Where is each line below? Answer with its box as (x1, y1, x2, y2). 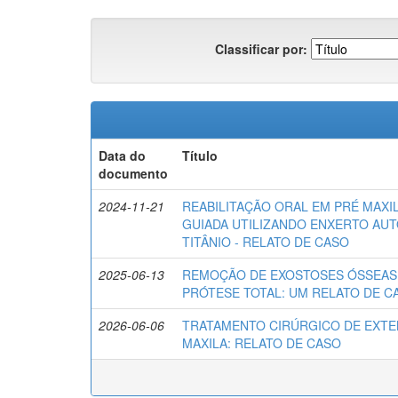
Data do (99, 147, 146, 165)
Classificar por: (215, 39, 307, 58)
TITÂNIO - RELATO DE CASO (182, 233, 349, 251)
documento (99, 164, 168, 183)
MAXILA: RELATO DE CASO (182, 334, 341, 353)
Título (182, 147, 218, 165)
